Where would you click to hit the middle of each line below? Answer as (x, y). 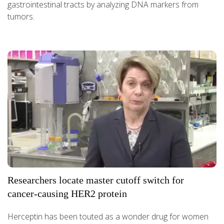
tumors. (21, 16)
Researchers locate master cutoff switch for (96, 180)
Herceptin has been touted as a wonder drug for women (108, 217)
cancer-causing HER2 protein (67, 194)
